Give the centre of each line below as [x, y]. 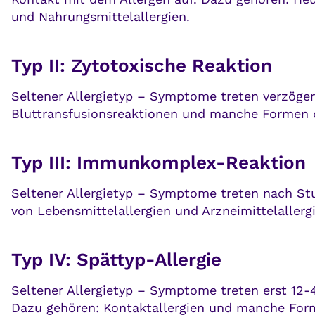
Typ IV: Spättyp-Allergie [116, 260]
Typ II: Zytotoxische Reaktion [142, 66]
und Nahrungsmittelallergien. [101, 17]
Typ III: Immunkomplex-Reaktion [159, 163]
